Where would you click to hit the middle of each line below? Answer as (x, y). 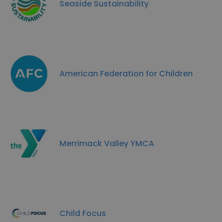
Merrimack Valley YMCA (107, 143)
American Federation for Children (126, 73)
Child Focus (83, 213)
